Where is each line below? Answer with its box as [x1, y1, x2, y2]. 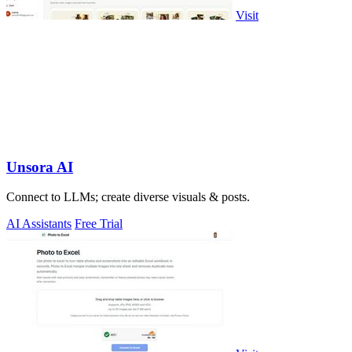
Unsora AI [6, 158, 73, 175]
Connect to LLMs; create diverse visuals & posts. [6, 190, 250, 204]
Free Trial [75, 217, 123, 231]
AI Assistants [6, 217, 71, 231]
